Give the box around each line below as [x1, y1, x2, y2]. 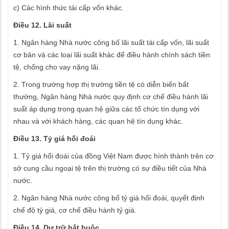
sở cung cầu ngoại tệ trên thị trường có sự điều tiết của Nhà [13, 164, 207, 172]
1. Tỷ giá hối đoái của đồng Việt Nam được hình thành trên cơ [13, 152, 214, 160]
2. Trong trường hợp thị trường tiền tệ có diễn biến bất [13, 80, 189, 88]
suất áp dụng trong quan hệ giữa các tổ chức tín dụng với [13, 105, 199, 113]
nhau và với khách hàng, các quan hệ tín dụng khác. [13, 117, 183, 125]
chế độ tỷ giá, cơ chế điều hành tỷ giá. [13, 206, 136, 214]
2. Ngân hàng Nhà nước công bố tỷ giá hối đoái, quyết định [13, 194, 204, 202]
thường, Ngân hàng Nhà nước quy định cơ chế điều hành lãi [13, 93, 208, 101]
